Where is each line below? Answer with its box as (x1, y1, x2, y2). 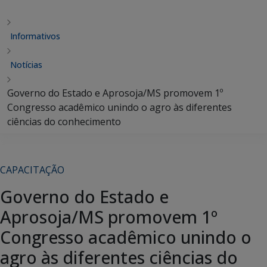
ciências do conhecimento (7, 115, 121, 128)
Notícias (10, 59, 42, 70)
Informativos (10, 30, 60, 42)
